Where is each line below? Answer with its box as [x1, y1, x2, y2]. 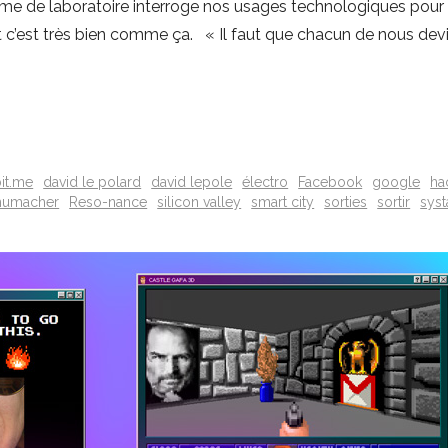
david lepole [151, 173, 233, 190]
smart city [251, 193, 315, 210]
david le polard [43, 173, 142, 190]
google [372, 173, 421, 190]
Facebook [298, 173, 363, 190]
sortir [377, 193, 411, 210]
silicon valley [157, 193, 242, 210]
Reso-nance [69, 193, 148, 210]
